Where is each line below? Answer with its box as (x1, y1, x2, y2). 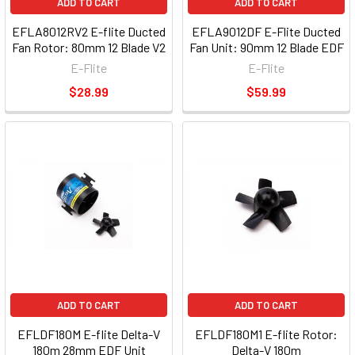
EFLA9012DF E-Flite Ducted (192, 24, 341, 40)
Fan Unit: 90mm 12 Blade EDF (189, 40, 344, 55)
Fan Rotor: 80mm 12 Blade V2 (12, 40, 166, 55)
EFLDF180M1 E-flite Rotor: (195, 326, 338, 342)
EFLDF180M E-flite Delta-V (17, 326, 160, 342)
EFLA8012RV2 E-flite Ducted (12, 24, 166, 40)
